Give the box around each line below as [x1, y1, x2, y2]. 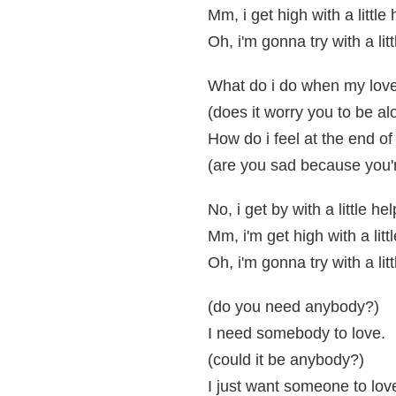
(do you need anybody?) [208, 298, 379, 316]
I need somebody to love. [208, 324, 385, 342]
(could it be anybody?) [208, 351, 364, 369]
